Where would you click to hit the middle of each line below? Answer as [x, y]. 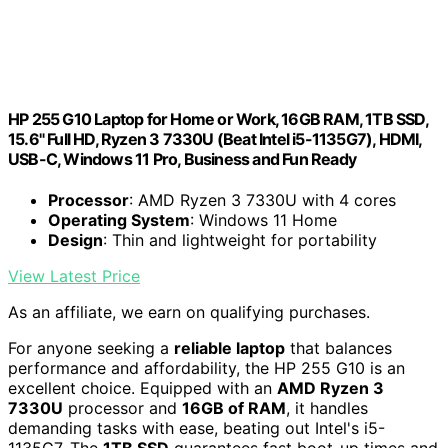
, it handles [327, 407]
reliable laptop [229, 347]
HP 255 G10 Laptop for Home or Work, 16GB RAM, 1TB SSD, [218, 118]
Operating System [119, 219]
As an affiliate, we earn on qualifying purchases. [189, 311]
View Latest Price [74, 275]
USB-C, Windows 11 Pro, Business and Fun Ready [182, 158]
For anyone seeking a [91, 347]
